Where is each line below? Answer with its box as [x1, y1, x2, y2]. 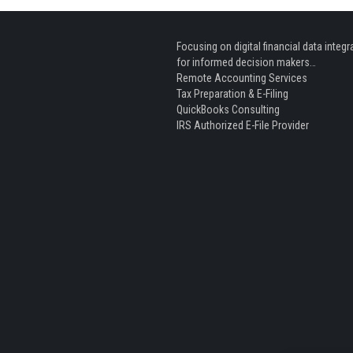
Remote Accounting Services [176, 71, 307, 84]
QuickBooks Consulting [176, 102, 280, 116]
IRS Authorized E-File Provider [176, 118, 309, 132]
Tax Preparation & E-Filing [176, 87, 288, 100]
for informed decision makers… [176, 55, 316, 69]
